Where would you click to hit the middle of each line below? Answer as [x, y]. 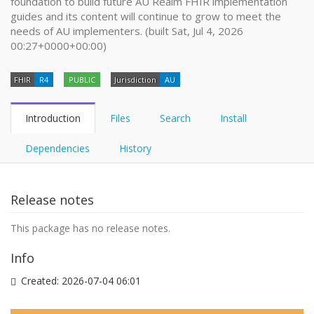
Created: [41, 281]
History [135, 148]
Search [175, 118]
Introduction [53, 118]
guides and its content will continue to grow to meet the [146, 16]
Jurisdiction [135, 80]
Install [233, 118]
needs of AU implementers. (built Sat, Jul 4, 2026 [127, 31]
